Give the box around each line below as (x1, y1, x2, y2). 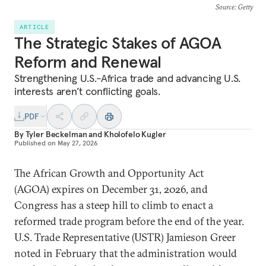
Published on (14, 138, 56, 147)
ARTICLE (20, 23, 50, 31)
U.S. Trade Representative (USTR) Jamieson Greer (14, 230, 236, 244)
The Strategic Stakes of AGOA (14, 33, 221, 53)
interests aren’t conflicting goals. (14, 84, 160, 98)
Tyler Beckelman (25, 129, 87, 140)
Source (215, 2, 235, 11)
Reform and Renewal (14, 52, 161, 72)
